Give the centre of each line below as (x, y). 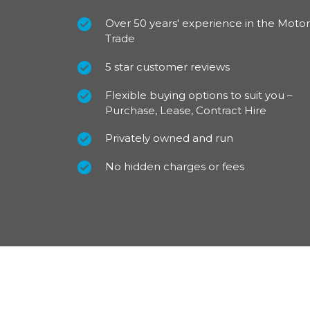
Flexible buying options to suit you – (199, 95)
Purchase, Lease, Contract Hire (186, 110)
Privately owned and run (169, 138)
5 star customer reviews (167, 66)
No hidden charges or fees (175, 167)
